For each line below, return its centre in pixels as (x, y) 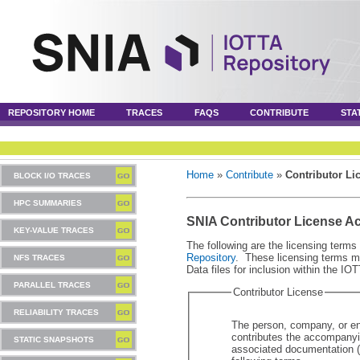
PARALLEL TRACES (52, 285)
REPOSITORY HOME (51, 112)
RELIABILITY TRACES (56, 312)
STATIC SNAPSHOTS (54, 340)
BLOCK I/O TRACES (52, 176)
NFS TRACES (39, 258)
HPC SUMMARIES (48, 203)
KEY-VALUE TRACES (54, 230)
